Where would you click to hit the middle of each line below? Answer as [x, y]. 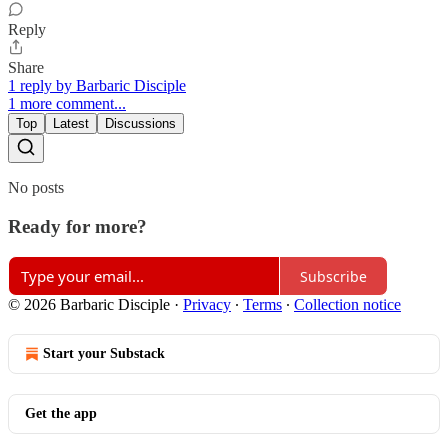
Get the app [61, 414]
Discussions [140, 123]
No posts [36, 187]
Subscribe [333, 276]
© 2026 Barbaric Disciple [91, 305]
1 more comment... [67, 103]
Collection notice [347, 305]
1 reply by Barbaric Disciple [97, 85]
